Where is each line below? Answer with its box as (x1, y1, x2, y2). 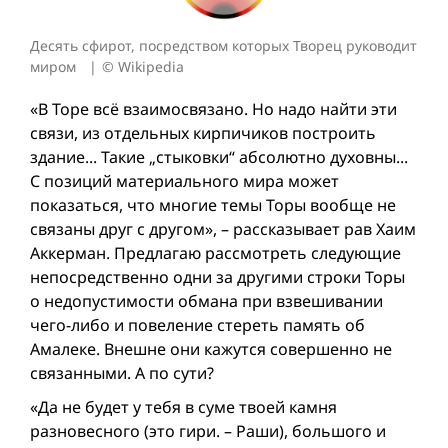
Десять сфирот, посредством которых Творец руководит (30, 35, 417, 55)
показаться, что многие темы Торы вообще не (30, 193, 396, 216)
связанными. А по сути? (30, 361, 214, 384)
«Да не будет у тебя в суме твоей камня (30, 395, 337, 418)
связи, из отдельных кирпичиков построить (30, 121, 376, 144)
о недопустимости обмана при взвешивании (30, 289, 383, 312)
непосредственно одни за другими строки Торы (30, 265, 405, 288)
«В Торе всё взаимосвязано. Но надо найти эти (30, 97, 397, 120)
